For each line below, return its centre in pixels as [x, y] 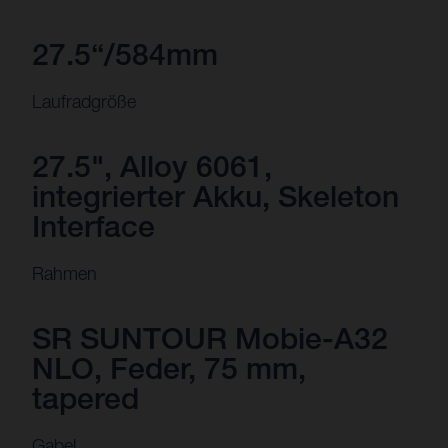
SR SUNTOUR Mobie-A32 [210, 338]
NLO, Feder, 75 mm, [169, 368]
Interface [93, 226]
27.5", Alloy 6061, [152, 166]
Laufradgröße [84, 101]
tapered [85, 398]
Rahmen [64, 273]
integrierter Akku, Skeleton [215, 196]
